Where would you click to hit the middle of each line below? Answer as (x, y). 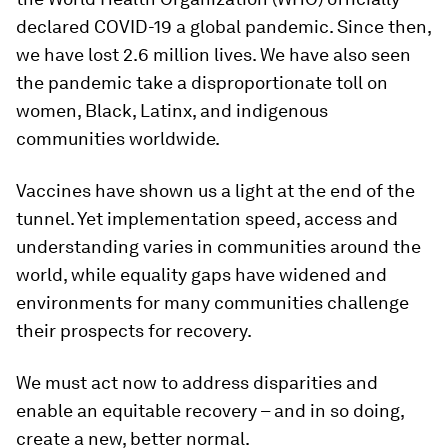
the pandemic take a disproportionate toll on (202, 82)
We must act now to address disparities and (197, 382)
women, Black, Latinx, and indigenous (172, 110)
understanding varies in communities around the (218, 246)
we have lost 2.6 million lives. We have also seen (213, 54)
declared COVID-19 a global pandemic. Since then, (223, 26)
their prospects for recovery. (134, 330)
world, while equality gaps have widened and (201, 274)
